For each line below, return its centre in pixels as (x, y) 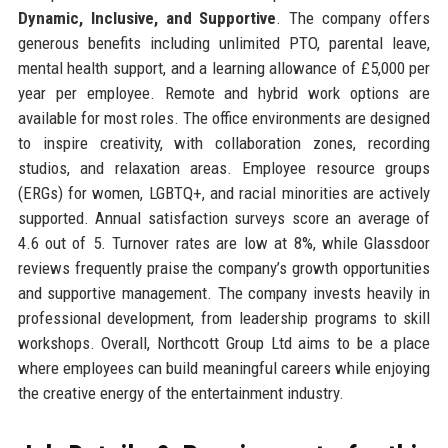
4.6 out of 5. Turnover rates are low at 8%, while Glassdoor (224, 243)
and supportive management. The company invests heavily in (224, 293)
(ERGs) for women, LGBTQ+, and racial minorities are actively (224, 193)
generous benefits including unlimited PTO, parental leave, (224, 43)
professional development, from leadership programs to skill (224, 318)
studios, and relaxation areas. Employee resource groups (224, 168)
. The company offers (353, 18)
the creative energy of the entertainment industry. (180, 393)
